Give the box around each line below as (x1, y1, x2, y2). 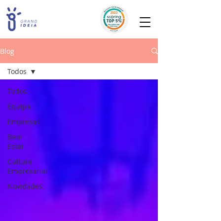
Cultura (7, 157, 32, 166)
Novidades (7, 182, 42, 191)
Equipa (7, 102, 31, 111)
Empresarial (7, 166, 47, 176)
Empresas (7, 117, 40, 126)
